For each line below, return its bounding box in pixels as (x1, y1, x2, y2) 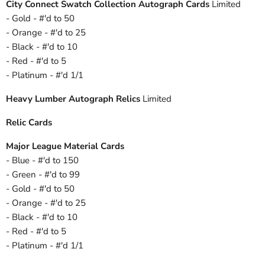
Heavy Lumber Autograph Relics (6, 93, 140, 105)
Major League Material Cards (6, 140, 124, 153)
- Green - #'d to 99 (6, 169, 80, 181)
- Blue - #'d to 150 (6, 154, 79, 167)
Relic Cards (6, 117, 52, 129)
